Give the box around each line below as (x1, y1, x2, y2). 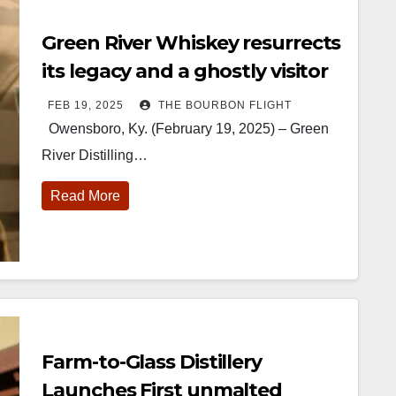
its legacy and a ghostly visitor (42, 58, 329, 83)
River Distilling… (42, 147, 148, 163)
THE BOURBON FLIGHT (155, 98, 293, 111)
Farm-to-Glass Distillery (42, 350, 262, 375)
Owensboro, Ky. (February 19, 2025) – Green (42, 120, 330, 136)
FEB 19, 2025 (48, 98, 125, 111)
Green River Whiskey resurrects (42, 30, 341, 55)
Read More (50, 187, 121, 203)
